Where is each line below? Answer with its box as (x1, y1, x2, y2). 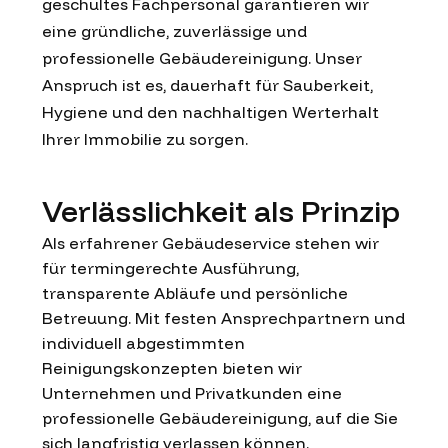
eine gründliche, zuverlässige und (42, 20, 307, 41)
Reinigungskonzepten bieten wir (42, 357, 302, 378)
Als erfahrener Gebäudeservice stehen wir (42, 232, 379, 253)
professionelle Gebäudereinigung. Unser (42, 47, 362, 68)
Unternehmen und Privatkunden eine (42, 382, 342, 403)
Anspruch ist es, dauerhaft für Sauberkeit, (42, 74, 373, 95)
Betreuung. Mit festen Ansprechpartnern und (42, 307, 405, 328)
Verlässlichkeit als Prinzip (42, 191, 400, 230)
